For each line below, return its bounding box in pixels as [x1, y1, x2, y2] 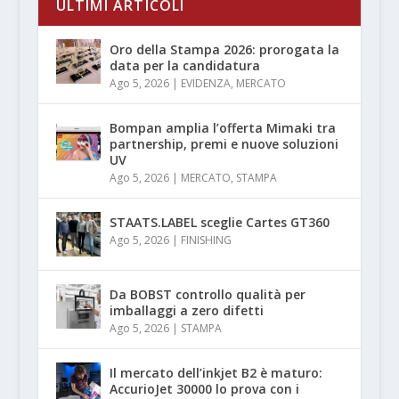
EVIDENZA [180, 75, 231, 91]
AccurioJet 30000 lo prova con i [109, 379, 299, 397]
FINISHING [180, 232, 232, 248]
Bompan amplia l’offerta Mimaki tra [109, 118, 336, 136]
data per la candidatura [109, 56, 260, 74]
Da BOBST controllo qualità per [109, 285, 305, 303]
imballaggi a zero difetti [109, 301, 264, 319]
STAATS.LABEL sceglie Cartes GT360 [109, 213, 330, 231]
